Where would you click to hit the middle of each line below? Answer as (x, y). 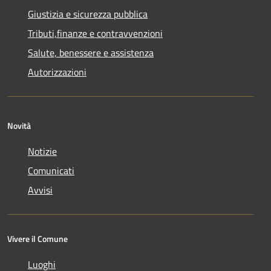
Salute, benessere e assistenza (91, 53)
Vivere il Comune (38, 239)
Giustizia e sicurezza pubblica (88, 14)
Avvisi (40, 190)
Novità (19, 126)
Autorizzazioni (57, 72)
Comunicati (51, 171)
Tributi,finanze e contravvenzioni (95, 34)
